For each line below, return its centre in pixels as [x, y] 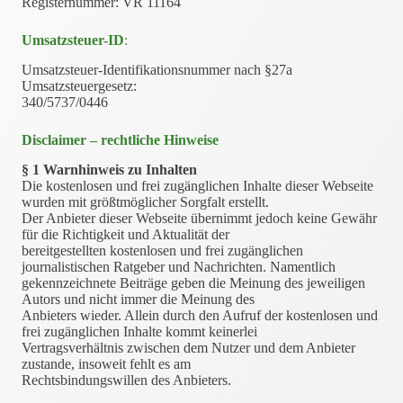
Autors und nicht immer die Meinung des [138, 299]
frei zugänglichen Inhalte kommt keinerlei [139, 331]
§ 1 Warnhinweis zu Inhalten [109, 169]
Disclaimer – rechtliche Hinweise [120, 140]
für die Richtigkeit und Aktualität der [125, 234]
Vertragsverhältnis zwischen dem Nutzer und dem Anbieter [188, 347]
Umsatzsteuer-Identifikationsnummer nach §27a [157, 70]
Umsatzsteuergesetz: [79, 86]
